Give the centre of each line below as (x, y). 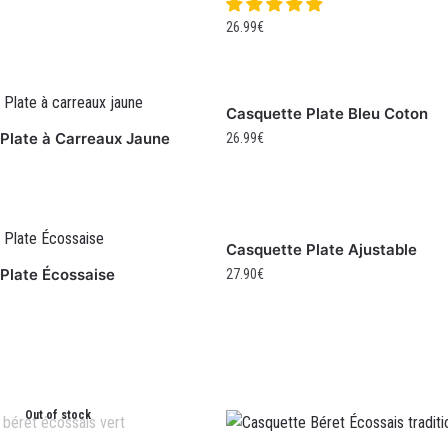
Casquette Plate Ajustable (321, 250)
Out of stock (57, 415)
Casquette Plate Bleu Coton (326, 114)
